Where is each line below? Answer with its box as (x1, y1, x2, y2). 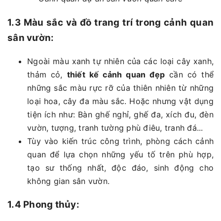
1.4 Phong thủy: (7, 199, 79, 211)
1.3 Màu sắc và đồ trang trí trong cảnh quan (7, 16, 214, 28)
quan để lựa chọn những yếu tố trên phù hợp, (27, 149, 214, 159)
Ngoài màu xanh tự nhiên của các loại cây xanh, (27, 56, 214, 66)
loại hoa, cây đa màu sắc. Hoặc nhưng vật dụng (27, 96, 214, 106)
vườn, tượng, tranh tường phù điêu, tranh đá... (27, 122, 203, 133)
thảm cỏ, (27, 69, 67, 79)
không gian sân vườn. (27, 176, 110, 186)
